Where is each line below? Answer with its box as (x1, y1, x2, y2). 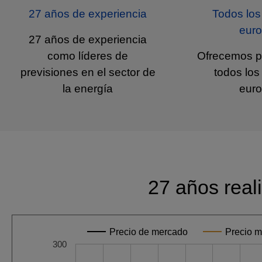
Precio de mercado (109, 226, 188, 237)
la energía (63, 82, 113, 95)
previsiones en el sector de (20, 66, 156, 79)
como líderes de (47, 50, 128, 63)
